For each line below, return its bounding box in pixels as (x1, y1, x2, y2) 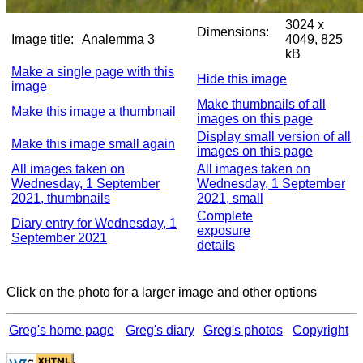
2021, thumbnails (11, 191, 110, 205)
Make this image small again (11, 137, 175, 151)
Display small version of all (197, 130, 351, 143)
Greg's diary (126, 323, 194, 337)
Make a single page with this (11, 65, 174, 79)
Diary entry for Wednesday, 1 (11, 216, 177, 230)
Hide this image (197, 72, 287, 86)
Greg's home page (9, 323, 114, 337)
